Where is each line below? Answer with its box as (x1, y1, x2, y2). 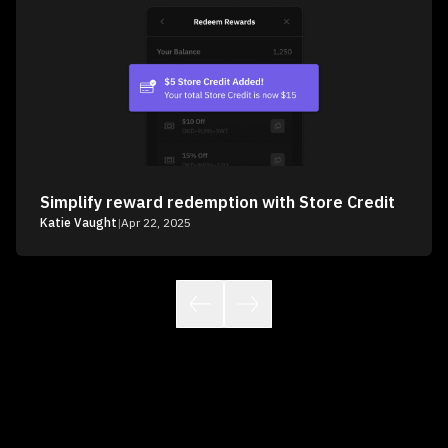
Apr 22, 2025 (121, 215, 191, 231)
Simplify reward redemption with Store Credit (40, 192, 395, 213)
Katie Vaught (40, 215, 117, 231)
